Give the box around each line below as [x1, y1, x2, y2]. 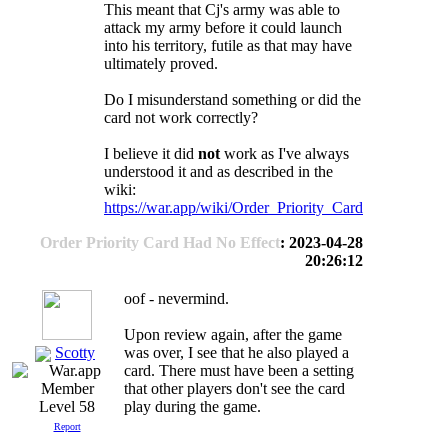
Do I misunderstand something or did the [104, 91, 361, 108]
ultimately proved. [104, 55, 218, 72]
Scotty [55, 344, 95, 361]
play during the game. [124, 398, 261, 415]
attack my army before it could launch [104, 19, 342, 36]
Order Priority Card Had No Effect [40, 234, 280, 251]
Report [53, 421, 81, 433]
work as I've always [220, 145, 349, 162]
